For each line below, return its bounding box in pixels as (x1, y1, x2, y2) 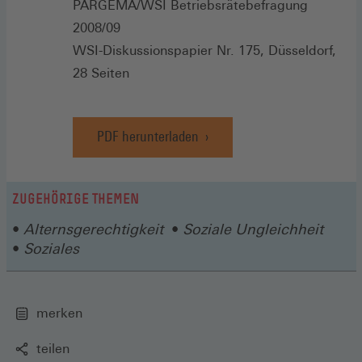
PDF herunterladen (97, 128, 199, 145)
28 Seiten (73, 65, 129, 82)
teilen (36, 341, 69, 357)
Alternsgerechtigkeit (23, 221, 163, 238)
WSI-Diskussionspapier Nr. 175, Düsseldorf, (73, 43, 336, 59)
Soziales (23, 240, 79, 258)
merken (36, 305, 82, 322)
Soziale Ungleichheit (183, 221, 323, 238)
